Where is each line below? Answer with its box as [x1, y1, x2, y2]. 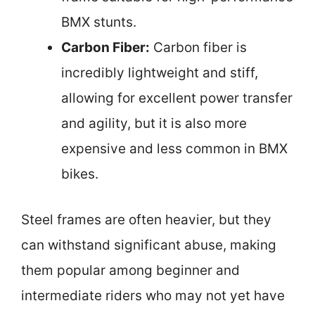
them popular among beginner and [21, 262, 240, 278]
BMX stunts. [61, 14, 136, 30]
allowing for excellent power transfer [61, 90, 292, 106]
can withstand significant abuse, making [21, 236, 276, 253]
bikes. [61, 166, 98, 182]
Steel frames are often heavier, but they [21, 211, 271, 228]
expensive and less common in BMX [61, 141, 288, 157]
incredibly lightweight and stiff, [61, 65, 258, 81]
